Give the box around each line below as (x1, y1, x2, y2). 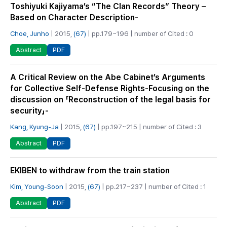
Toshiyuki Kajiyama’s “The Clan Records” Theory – (10, 1, 206, 11)
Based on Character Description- (10, 12, 138, 22)
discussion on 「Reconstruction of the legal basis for (10, 94, 211, 104)
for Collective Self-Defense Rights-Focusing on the (10, 83, 209, 93)
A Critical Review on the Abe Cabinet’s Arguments (10, 72, 205, 82)
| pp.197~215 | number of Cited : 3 (96, 122, 202, 131)
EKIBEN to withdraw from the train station (10, 166, 170, 176)
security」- (10, 105, 49, 116)
